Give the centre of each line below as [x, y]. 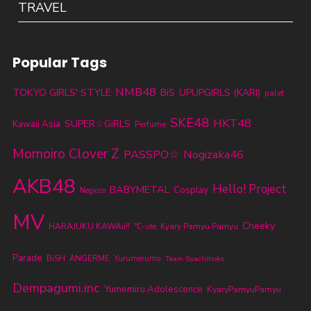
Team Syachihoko [194, 258]
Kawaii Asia [36, 124]
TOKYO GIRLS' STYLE [61, 92]
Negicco [92, 190]
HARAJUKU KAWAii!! [89, 226]
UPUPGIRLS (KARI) [219, 92]
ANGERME [89, 258]
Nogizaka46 [213, 154]
